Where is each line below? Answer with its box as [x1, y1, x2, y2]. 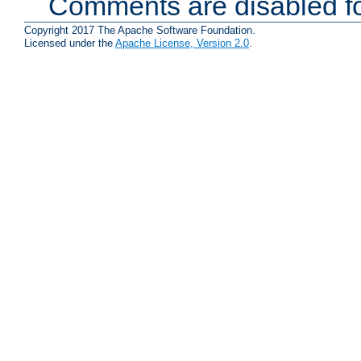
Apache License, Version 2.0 [115, 37, 249, 50]
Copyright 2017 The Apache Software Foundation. [24, 24, 255, 37]
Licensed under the [24, 37, 115, 50]
